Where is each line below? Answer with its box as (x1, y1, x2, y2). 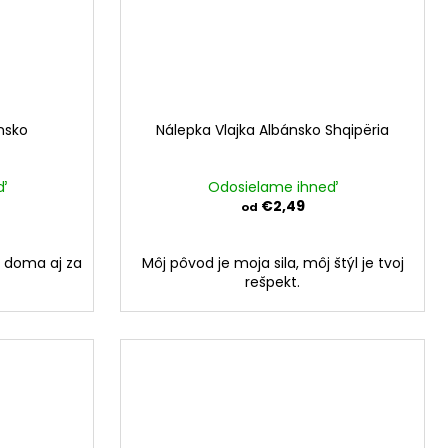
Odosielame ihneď (207, 177, 338, 198)
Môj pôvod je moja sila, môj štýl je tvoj (141, 253, 404, 274)
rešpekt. (245, 272, 300, 293)
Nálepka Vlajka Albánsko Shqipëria (156, 120, 389, 141)
